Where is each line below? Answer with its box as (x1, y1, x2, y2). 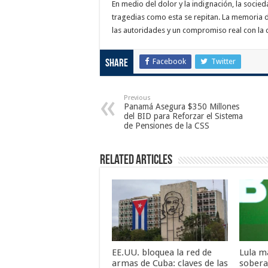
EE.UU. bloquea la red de (112, 247, 212, 258)
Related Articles (100, 154, 172, 167)
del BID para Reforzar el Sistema (124, 111, 243, 121)
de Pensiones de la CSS (124, 121, 209, 130)
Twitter (211, 57, 236, 66)
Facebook (153, 57, 186, 66)
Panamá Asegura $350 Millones (124, 102, 239, 111)
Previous (124, 94, 151, 102)
